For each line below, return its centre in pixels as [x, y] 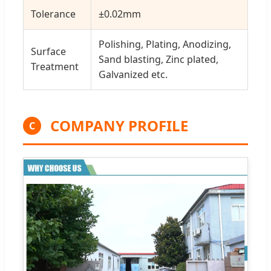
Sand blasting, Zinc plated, [158, 60]
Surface [48, 52]
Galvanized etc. [133, 75]
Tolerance [53, 14]
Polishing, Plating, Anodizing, [165, 44]
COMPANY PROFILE [119, 126]
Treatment [55, 67]
